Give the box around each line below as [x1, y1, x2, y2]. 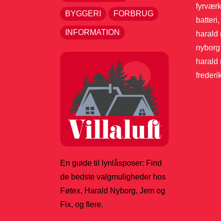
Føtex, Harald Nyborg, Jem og [60, 186, 165, 195]
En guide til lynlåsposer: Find [60, 159, 162, 168]
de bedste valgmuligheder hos [60, 173, 166, 182]
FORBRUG [113, 9, 153, 18]
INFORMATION [65, 28, 120, 37]
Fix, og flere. [60, 200, 103, 209]
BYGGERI [65, 9, 101, 18]
